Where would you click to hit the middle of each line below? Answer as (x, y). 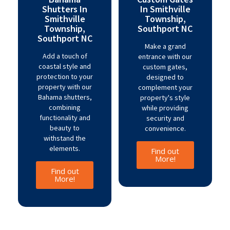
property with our (65, 87)
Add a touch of (65, 56)
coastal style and (65, 66)
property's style (165, 98)
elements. (65, 148)
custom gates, (165, 67)
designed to (165, 77)
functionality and (65, 118)
